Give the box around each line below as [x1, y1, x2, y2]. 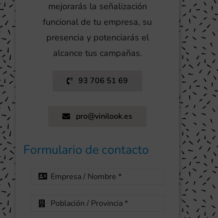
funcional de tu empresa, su [43, 16, 152, 28]
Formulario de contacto [23, 141, 149, 158]
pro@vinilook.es [75, 110, 132, 122]
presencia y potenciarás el [46, 31, 149, 43]
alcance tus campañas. [53, 47, 142, 59]
